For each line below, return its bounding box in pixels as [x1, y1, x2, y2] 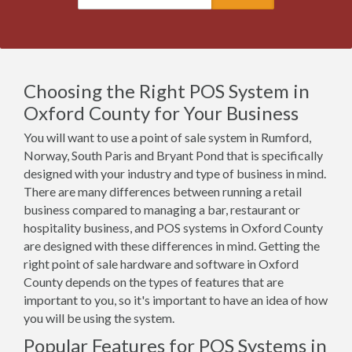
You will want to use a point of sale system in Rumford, [24, 130, 311, 145]
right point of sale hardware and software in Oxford [24, 256, 299, 271]
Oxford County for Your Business [24, 101, 299, 124]
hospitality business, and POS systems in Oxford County [24, 220, 323, 235]
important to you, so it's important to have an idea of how [24, 292, 328, 307]
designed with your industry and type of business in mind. [24, 166, 326, 181]
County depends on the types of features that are [24, 274, 284, 289]
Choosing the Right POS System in [24, 79, 310, 102]
